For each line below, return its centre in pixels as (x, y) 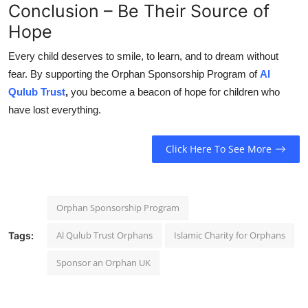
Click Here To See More (218, 149)
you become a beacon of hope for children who (174, 91)
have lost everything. (55, 109)
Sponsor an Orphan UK (103, 262)
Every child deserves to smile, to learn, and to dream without (143, 56)
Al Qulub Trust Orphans (104, 235)
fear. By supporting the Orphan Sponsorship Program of (134, 74)
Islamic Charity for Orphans (230, 235)
